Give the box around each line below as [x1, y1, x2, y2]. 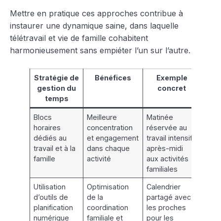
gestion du [37, 83, 76, 92]
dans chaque [87, 144, 130, 152]
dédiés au [34, 133, 67, 142]
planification [34, 203, 74, 212]
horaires [34, 123, 61, 132]
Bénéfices [95, 73, 131, 82]
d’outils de [34, 192, 69, 201]
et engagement [87, 133, 139, 142]
